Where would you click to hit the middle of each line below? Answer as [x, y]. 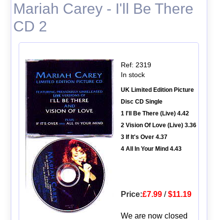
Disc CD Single [141, 101]
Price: [131, 194]
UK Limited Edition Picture [157, 90]
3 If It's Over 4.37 [144, 137]
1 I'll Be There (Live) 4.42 [155, 113]
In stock [133, 74]
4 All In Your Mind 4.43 [151, 149]
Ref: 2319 [136, 65]
